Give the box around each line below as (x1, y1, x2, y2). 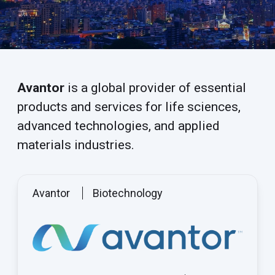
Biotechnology (93, 187, 163, 199)
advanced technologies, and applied (17, 118, 220, 133)
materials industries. (17, 137, 137, 152)
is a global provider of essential (64, 80, 246, 95)
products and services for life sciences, (17, 99, 241, 114)
